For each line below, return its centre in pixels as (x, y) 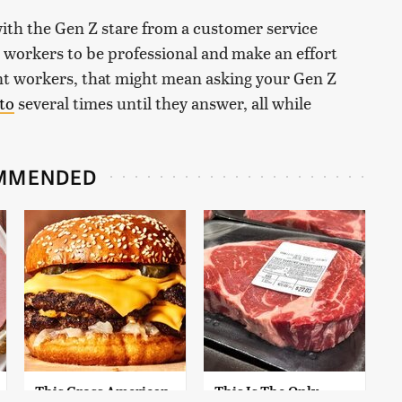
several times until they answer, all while (163, 102)
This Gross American (102, 391)
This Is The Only (267, 391)
